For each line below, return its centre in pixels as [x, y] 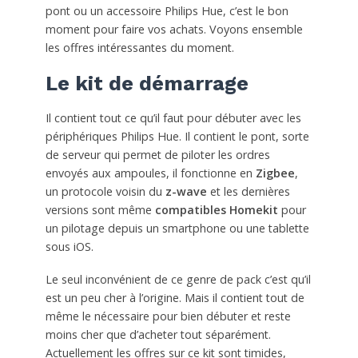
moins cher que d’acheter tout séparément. [158, 335]
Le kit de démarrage [147, 84]
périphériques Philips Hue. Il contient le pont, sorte [177, 137]
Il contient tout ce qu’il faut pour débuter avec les [173, 118]
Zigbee [275, 173]
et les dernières [248, 192]
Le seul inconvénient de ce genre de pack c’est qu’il [178, 280]
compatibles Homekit [216, 210]
